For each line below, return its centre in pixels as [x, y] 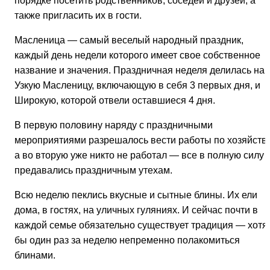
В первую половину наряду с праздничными [114, 125]
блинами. [35, 256]
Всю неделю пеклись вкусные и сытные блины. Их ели [136, 195]
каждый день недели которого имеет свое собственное [137, 55]
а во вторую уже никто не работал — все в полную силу [139, 155]
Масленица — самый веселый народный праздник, [129, 40]
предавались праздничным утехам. [93, 171]
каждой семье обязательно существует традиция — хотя [141, 225]
